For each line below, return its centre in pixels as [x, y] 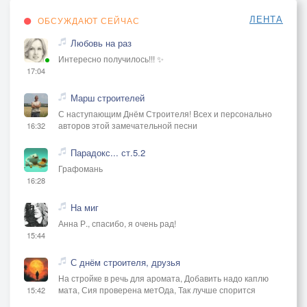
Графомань [81, 168]
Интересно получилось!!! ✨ [111, 58]
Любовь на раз [101, 42]
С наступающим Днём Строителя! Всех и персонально [165, 113]
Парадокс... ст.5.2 [108, 152]
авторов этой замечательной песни [128, 125]
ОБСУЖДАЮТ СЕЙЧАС [87, 20]
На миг [85, 207]
